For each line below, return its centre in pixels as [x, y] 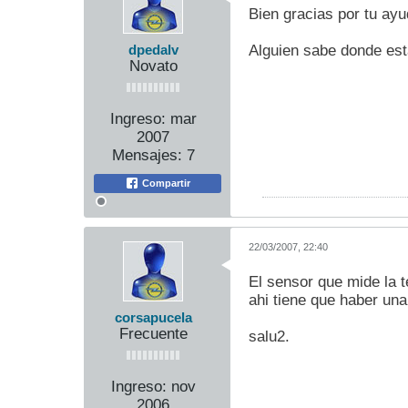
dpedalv [153, 51]
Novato [153, 66]
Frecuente [153, 334]
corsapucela [153, 318]
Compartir [165, 184]
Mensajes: [147, 156]
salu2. [269, 337]
